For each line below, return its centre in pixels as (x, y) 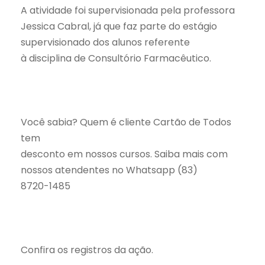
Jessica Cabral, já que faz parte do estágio (119, 26)
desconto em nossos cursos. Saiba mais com (124, 154)
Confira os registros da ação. (87, 250)
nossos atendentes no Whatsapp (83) (109, 170)
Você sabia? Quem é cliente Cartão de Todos (126, 122)
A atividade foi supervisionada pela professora (128, 10)
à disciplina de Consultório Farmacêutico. (116, 58)
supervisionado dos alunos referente (105, 42)
